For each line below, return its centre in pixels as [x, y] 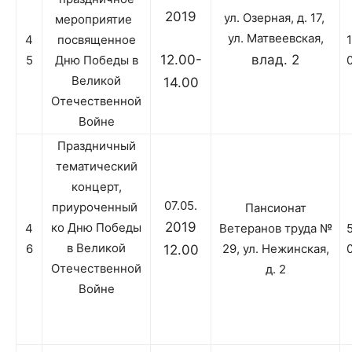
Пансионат [275, 208]
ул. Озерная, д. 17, [275, 18]
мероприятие [96, 20]
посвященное [96, 40]
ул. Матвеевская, [275, 38]
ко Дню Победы [96, 228]
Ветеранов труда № [275, 229]
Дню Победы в [96, 60]
